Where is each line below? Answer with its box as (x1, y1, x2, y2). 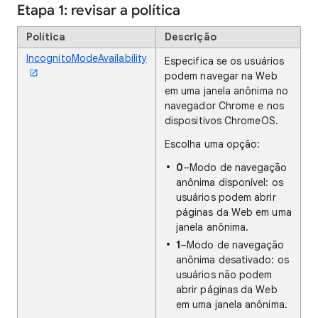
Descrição (165, 31, 216, 43)
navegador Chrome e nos (165, 99, 284, 112)
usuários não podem (176, 268, 273, 281)
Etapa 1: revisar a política (17, 1, 180, 19)
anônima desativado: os (176, 253, 289, 266)
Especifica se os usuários (165, 55, 285, 67)
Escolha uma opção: (165, 138, 261, 150)
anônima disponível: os (176, 176, 283, 189)
